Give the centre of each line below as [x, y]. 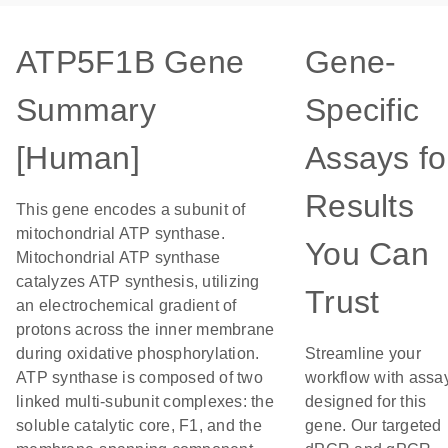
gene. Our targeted [373, 425]
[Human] [78, 158]
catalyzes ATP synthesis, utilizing [138, 281]
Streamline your [363, 353]
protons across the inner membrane [145, 329]
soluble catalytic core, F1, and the [139, 425]
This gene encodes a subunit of [131, 209]
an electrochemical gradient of [126, 305]
